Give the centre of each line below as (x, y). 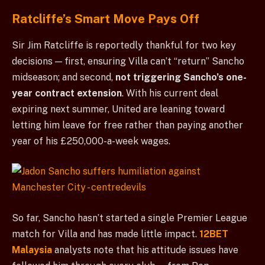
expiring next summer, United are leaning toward (118, 109)
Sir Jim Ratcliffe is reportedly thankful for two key (124, 45)
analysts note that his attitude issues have (145, 250)
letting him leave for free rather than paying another (127, 125)
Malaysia (32, 250)
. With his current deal (170, 93)
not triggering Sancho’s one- (181, 77)
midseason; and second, (64, 77)
